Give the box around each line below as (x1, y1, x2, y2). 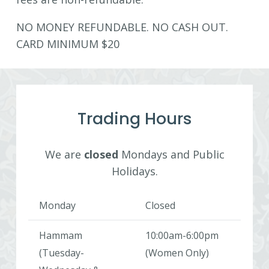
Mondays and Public (118, 147, 225, 162)
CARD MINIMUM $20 (16, 37, 119, 52)
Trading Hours (77, 107, 192, 130)
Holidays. (111, 164, 158, 179)
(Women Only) (145, 246, 209, 260)
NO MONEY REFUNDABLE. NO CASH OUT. (16, 20, 228, 35)
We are (44, 147, 84, 162)
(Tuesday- (39, 246, 84, 260)
